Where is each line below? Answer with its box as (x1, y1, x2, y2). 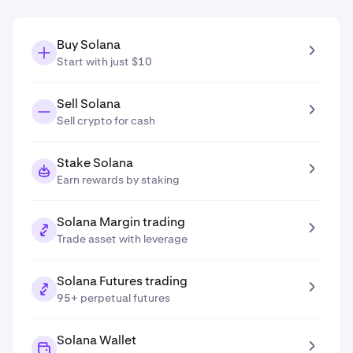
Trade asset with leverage (57, 232, 188, 246)
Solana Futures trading (57, 273, 188, 289)
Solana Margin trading (57, 214, 185, 230)
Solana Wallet (57, 332, 136, 348)
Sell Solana (57, 95, 121, 112)
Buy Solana (57, 36, 121, 53)
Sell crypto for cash (57, 113, 155, 128)
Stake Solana (57, 154, 133, 171)
